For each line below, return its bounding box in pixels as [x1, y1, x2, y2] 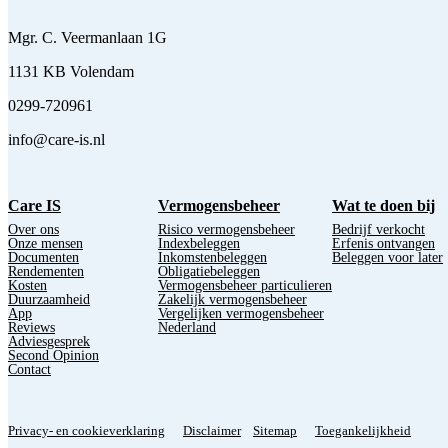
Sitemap [253, 422, 297, 438]
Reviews [8, 320, 55, 336]
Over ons [8, 222, 59, 238]
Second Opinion [8, 348, 99, 364]
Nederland [158, 320, 216, 336]
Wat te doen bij [332, 197, 435, 215]
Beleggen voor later [332, 250, 443, 266]
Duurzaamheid [8, 292, 90, 308]
